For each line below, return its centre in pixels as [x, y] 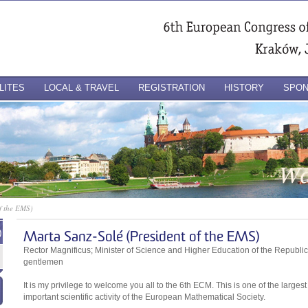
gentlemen [43, 262]
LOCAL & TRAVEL [81, 88]
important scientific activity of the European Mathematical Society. [144, 297]
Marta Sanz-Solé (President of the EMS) [141, 238]
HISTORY [244, 88]
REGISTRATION [172, 88]
